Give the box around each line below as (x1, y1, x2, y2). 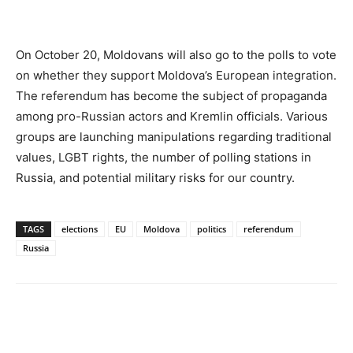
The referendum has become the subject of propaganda (16, 88, 327, 104)
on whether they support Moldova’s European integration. (16, 68, 336, 84)
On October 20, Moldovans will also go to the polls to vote (16, 47, 336, 63)
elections (61, 223, 98, 236)
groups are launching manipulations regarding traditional (16, 129, 332, 145)
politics (197, 223, 226, 236)
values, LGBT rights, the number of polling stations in (16, 150, 311, 165)
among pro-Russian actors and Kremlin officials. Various (16, 109, 328, 124)
